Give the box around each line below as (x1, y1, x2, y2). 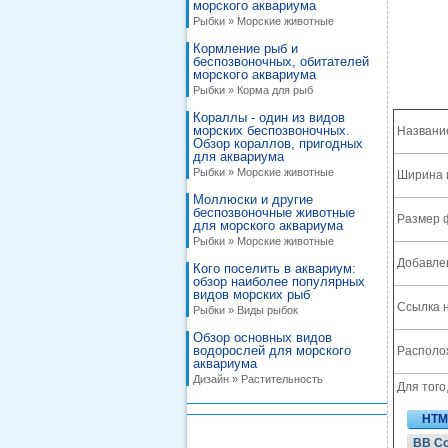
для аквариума (193, 149, 284, 164)
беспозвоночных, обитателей (193, 54, 369, 69)
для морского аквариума (193, 218, 343, 233)
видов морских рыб (193, 287, 310, 302)
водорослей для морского (193, 343, 351, 358)
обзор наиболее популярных (193, 274, 365, 289)
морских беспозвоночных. (193, 123, 350, 138)
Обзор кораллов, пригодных (193, 136, 363, 151)
